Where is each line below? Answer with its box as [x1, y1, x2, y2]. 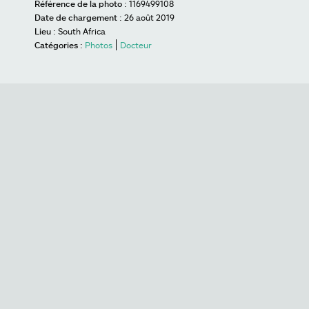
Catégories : [34, 40, 83, 50]
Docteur [120, 40, 152, 50]
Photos [85, 40, 112, 50]
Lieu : [34, 26, 56, 36]
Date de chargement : [34, 12, 122, 22]
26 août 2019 [124, 12, 175, 22]
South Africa [58, 26, 106, 36]
